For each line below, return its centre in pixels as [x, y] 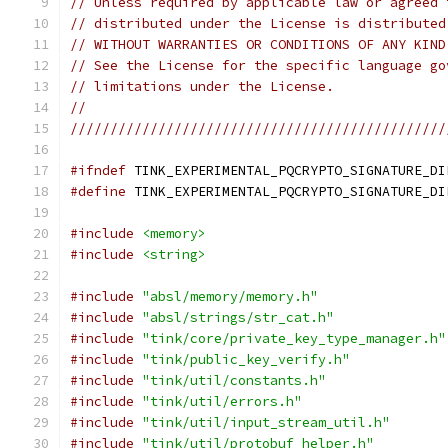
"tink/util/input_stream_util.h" [266, 422]
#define [98, 191]
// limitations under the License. [202, 86]
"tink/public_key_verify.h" [246, 359]
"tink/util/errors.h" [222, 401]
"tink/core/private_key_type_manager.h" [294, 338]
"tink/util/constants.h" [234, 380]
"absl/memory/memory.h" [230, 296]
